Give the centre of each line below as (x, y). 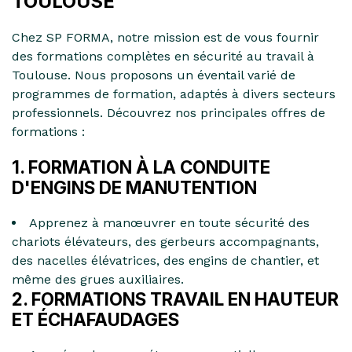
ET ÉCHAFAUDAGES (95, 319)
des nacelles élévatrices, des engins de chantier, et (165, 260)
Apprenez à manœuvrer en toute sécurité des (169, 222)
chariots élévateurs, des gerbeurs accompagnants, (165, 241)
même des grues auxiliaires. (98, 279)
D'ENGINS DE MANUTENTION (134, 187)
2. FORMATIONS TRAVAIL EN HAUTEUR (175, 299)
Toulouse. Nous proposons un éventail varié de (154, 75)
